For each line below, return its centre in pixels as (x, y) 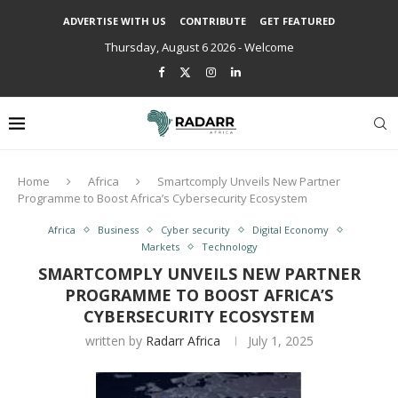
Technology (229, 247)
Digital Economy (290, 230)
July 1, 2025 (280, 341)
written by (115, 341)
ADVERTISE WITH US (115, 21)
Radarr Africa (183, 341)
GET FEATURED (297, 21)
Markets (160, 247)
